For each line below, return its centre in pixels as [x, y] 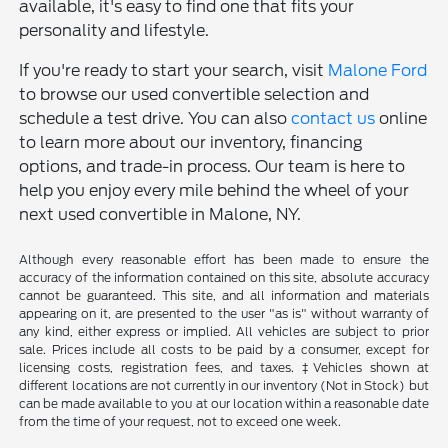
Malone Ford [378, 71]
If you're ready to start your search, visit [174, 71]
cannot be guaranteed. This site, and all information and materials [224, 296]
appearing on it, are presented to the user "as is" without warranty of [224, 314]
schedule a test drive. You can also [155, 119]
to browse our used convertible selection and [194, 95]
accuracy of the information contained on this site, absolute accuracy [224, 278]
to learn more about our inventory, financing [191, 143]
